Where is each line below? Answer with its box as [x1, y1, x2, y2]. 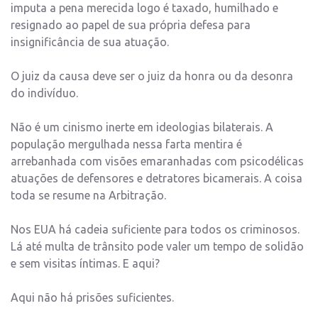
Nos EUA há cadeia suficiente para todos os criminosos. [11, 223, 300, 236]
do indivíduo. [11, 87, 78, 100]
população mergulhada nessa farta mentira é [11, 138, 242, 151]
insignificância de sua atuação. [11, 35, 169, 49]
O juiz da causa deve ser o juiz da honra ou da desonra [11, 70, 293, 83]
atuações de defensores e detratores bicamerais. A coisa [11, 172, 302, 185]
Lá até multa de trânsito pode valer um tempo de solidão [11, 240, 304, 253]
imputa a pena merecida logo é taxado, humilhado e [11, 1, 278, 15]
